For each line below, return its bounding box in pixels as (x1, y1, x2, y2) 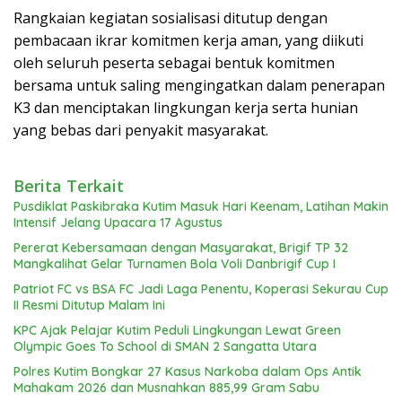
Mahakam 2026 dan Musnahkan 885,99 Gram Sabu (13, 380, 319, 397)
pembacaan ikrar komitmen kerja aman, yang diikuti (13, 31, 363, 51)
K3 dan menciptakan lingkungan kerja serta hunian (13, 98, 358, 118)
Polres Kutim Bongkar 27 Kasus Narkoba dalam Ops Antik (13, 363, 362, 380)
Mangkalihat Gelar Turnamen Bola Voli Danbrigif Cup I (13, 256, 336, 273)
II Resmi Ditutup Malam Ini (13, 297, 165, 314)
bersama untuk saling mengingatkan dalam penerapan (13, 75, 385, 96)
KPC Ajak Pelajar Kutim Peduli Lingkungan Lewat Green (13, 322, 341, 339)
